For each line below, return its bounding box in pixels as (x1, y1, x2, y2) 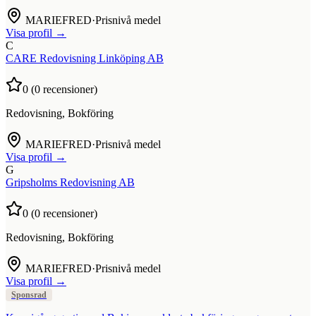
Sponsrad (11, 289, 47, 300)
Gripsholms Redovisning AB (6, 176, 135, 188)
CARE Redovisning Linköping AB (6, 51, 164, 64)
